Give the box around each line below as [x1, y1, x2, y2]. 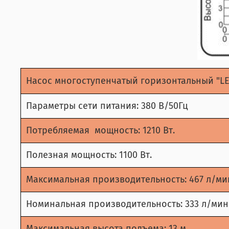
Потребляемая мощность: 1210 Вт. [26, 124, 177, 136]
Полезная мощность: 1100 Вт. [26, 149, 152, 161]
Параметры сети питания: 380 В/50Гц [26, 100, 188, 111]
